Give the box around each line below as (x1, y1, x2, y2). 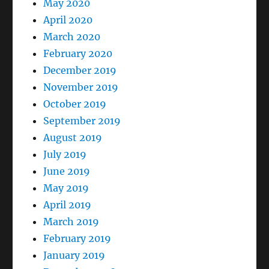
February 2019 (43, 232, 112, 244)
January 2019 (43, 249, 106, 261)
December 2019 (43, 64, 117, 76)
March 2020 (43, 30, 101, 43)
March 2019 (43, 215, 100, 228)
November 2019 (43, 80, 119, 93)
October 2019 (43, 97, 107, 110)
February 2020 (43, 47, 113, 59)
